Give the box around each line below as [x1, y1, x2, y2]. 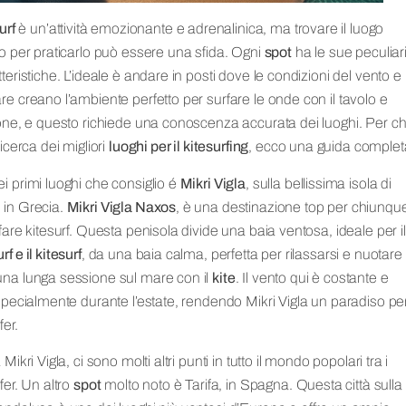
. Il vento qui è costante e [235, 269, 389, 285]
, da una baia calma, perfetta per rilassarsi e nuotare [81, 246, 402, 262]
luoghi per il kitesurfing [109, 139, 249, 155]
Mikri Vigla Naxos [66, 198, 177, 215]
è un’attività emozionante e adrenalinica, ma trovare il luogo [14, 21, 384, 37]
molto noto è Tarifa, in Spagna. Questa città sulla [101, 377, 402, 393]
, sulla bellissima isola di [246, 175, 391, 191]
